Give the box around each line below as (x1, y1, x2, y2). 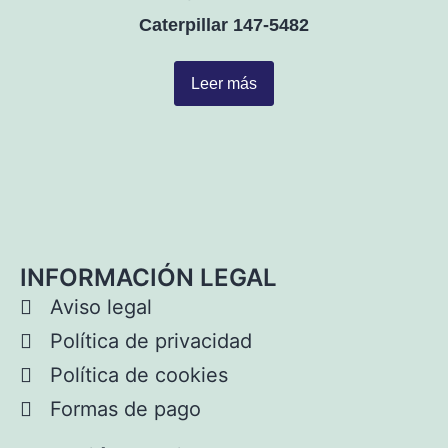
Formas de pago (50, 397, 201, 422)
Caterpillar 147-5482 (139, 15, 309, 36)
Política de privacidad (50, 329, 252, 354)
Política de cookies (50, 363, 228, 388)
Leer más (191, 75, 257, 93)
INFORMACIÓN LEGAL (20, 263, 277, 293)
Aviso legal (50, 295, 152, 320)
